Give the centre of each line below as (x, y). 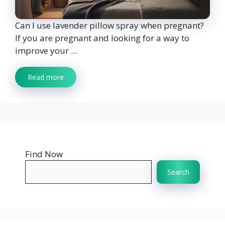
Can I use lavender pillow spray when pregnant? (109, 26)
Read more (46, 77)
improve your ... (46, 51)
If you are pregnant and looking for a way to (102, 38)
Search (178, 172)
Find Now (44, 154)
